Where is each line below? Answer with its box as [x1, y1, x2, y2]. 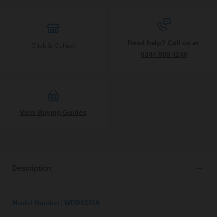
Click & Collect [31, 41, 75, 49]
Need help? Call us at [127, 38, 201, 46]
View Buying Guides [19, 108, 87, 116]
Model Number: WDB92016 [12, 198, 100, 206]
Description [12, 163, 51, 172]
